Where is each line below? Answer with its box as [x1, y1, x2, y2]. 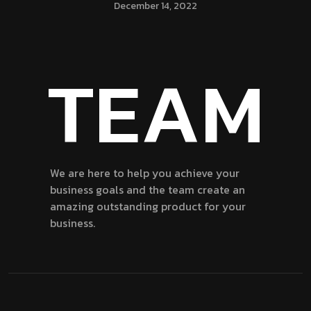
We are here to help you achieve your [50, 164, 239, 181]
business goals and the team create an [50, 180, 245, 198]
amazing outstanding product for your [50, 197, 246, 215]
